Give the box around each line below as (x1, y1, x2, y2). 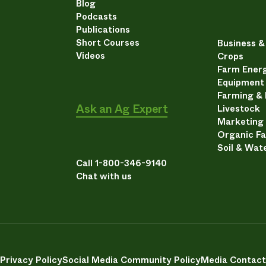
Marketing (217, 115, 264, 129)
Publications (76, 23, 131, 37)
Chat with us (76, 170, 132, 183)
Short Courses (76, 36, 140, 50)
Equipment (217, 76, 265, 90)
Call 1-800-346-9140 (76, 157, 167, 170)
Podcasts (76, 10, 118, 24)
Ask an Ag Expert (76, 101, 168, 118)
